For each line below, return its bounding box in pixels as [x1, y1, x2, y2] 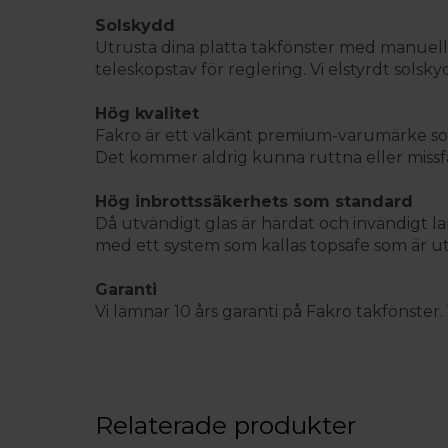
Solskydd [95, 16, 175, 35]
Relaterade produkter [95, 410, 356, 440]
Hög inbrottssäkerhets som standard [95, 192, 413, 211]
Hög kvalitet [95, 104, 199, 123]
